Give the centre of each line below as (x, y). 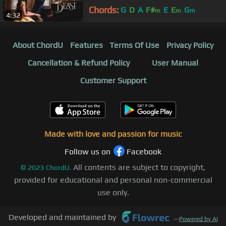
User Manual (175, 63)
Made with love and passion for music (113, 134)
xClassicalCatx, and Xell (131, 6)
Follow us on (88, 151)
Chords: (104, 10)
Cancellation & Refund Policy (79, 63)
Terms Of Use (135, 45)
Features (86, 45)
